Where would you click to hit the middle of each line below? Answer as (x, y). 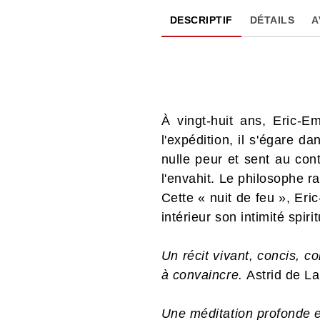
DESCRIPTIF (201, 20)
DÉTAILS (272, 20)
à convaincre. (204, 275)
